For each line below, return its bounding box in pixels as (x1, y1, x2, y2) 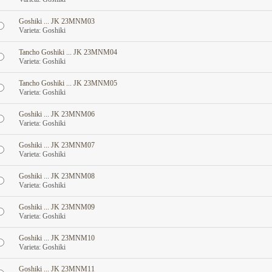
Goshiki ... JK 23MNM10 (18, 234, 95, 242)
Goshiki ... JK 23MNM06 (18, 110, 95, 118)
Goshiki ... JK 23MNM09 (18, 203, 95, 211)
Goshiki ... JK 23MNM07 (18, 141, 95, 149)
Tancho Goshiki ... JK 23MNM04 (18, 48, 117, 56)
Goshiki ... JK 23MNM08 (18, 172, 95, 180)
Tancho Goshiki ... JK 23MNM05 (18, 79, 117, 87)
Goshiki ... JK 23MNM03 (18, 17, 95, 25)
